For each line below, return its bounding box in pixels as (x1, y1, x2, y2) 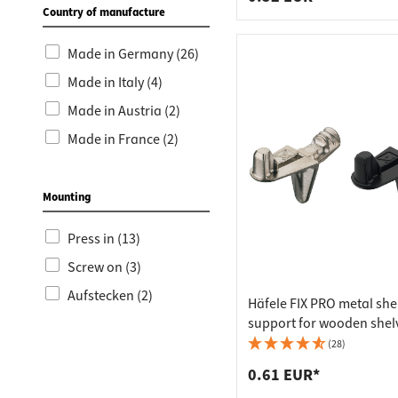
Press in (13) (68, 229, 140, 249)
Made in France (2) (68, 130, 179, 149)
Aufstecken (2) (68, 286, 153, 306)
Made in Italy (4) (68, 73, 163, 92)
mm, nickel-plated (248, 333, 356, 353)
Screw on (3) (68, 258, 141, 277)
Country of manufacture (43, 4, 165, 20)
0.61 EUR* (248, 364, 320, 386)
